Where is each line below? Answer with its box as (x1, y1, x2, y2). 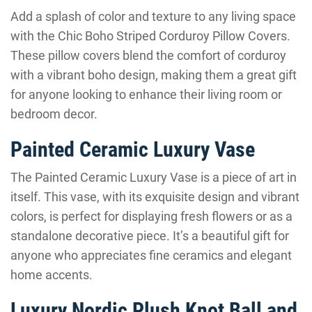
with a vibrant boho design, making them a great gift (10, 68, 297, 82)
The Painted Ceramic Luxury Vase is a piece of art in (10, 170, 297, 185)
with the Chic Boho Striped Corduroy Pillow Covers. (10, 29, 290, 43)
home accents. (10, 267, 93, 282)
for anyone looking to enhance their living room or (10, 87, 282, 102)
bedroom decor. (10, 107, 97, 121)
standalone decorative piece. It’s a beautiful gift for (10, 228, 289, 243)
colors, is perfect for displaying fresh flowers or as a (10, 209, 292, 224)
